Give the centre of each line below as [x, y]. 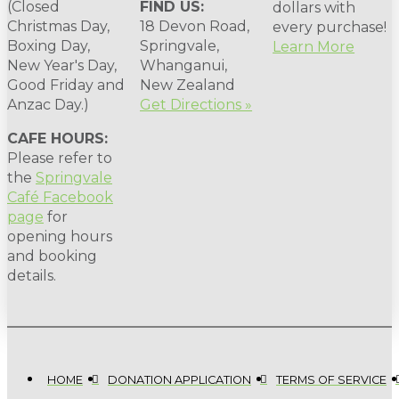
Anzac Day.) [48, 104]
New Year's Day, [62, 65]
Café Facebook [60, 197]
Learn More [314, 46]
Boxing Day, [49, 45]
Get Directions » [196, 104]
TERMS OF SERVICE [331, 379]
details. [32, 275]
